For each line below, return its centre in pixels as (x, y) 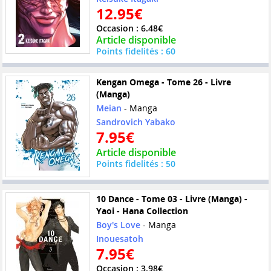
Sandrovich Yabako (135, 122)
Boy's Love (118, 225)
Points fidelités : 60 (135, 51)
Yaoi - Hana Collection (142, 211)
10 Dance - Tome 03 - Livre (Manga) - (171, 199)
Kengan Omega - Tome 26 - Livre (163, 82)
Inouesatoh (119, 239)
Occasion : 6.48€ (129, 28)
